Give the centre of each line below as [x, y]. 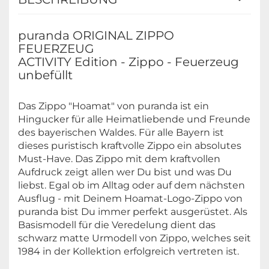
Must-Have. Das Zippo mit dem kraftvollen [119, 159]
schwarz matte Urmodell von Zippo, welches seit [134, 238]
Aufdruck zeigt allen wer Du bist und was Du [125, 172]
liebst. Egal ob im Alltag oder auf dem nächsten [131, 185]
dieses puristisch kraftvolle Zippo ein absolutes [130, 145]
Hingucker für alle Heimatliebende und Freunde [134, 119]
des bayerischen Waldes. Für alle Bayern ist [121, 132]
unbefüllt [45, 75]
